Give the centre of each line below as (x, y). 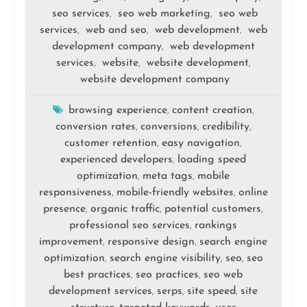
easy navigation (201, 144)
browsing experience (118, 111)
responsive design (151, 242)
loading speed (212, 160)
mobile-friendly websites (175, 193)
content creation (212, 111)
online (253, 193)
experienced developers (117, 160)
